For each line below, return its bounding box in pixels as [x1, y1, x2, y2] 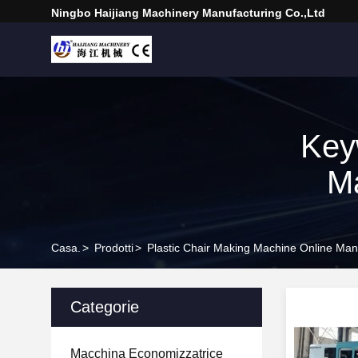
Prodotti [94, 241, 133, 254]
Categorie [70, 298, 139, 316]
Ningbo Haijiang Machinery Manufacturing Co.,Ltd [51, 6, 325, 19]
